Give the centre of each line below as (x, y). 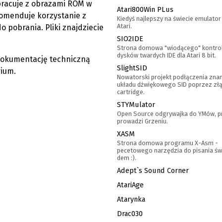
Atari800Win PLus (145, 9)
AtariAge (130, 185)
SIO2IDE (130, 39)
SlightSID (132, 68)
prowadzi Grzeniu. (142, 121)
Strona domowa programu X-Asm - (167, 143)
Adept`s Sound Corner (153, 170)
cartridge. (131, 92)
